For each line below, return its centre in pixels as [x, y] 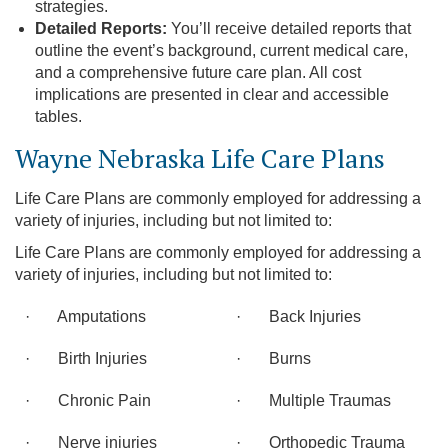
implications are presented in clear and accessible [212, 94]
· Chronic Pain [88, 400]
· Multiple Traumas [313, 400]
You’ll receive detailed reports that [291, 28]
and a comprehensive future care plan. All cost [198, 72]
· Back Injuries [298, 316]
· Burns [273, 358]
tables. [58, 116]
